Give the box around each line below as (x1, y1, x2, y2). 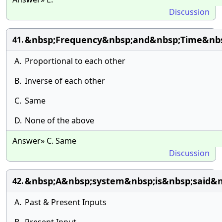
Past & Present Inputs (25, 197, 107, 208)
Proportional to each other (25, 55, 125, 66)
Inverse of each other (25, 75, 105, 86)
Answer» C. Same (12, 135, 76, 146)
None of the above (25, 115, 94, 126)
